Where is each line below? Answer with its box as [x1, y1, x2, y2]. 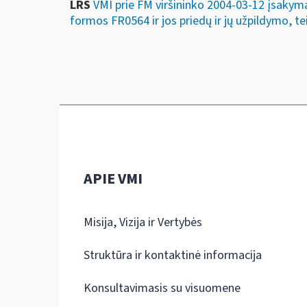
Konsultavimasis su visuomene [84, 279, 241, 297]
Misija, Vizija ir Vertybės [84, 213, 202, 231]
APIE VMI [84, 167, 143, 190]
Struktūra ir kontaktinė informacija [84, 246, 262, 264]
